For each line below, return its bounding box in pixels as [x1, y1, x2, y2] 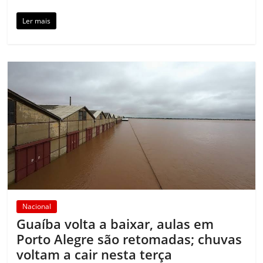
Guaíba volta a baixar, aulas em [16, 215, 214, 233]
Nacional [22, 201, 52, 212]
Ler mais [22, 15, 51, 26]
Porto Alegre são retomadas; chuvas [16, 230, 242, 248]
